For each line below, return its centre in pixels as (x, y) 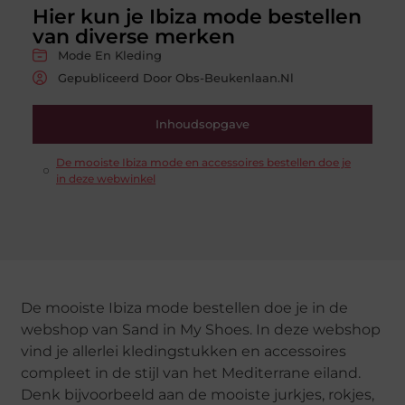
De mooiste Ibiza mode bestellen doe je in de (185, 307)
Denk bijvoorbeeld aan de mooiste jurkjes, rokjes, (198, 394)
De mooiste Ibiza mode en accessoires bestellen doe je (203, 162)
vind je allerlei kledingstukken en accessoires (184, 351)
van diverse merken (133, 36)
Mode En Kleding (109, 55)
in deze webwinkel (105, 178)
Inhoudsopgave (202, 123)
